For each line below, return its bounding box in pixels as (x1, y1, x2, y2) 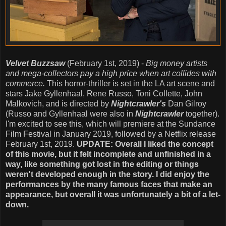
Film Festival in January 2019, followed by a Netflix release (6, 129, 216, 138)
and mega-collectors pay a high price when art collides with (6, 69, 216, 78)
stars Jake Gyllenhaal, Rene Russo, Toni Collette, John (6, 89, 202, 98)
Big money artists (146, 59, 207, 68)
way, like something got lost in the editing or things (6, 159, 199, 168)
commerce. (6, 79, 47, 88)
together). (186, 109, 219, 118)
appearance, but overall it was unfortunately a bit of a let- (6, 190, 220, 199)
